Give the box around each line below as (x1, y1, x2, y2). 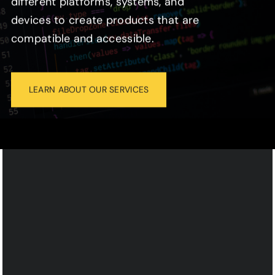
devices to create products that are (10, 12, 199, 28)
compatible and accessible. (10, 31, 154, 46)
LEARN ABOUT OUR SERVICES (28, 83, 149, 95)
